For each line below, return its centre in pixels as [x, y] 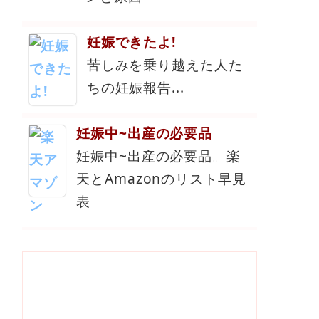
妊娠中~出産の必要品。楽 [158, 156]
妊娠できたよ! [131, 42]
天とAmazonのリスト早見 [161, 179]
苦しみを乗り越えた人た [165, 65]
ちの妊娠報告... [136, 88]
